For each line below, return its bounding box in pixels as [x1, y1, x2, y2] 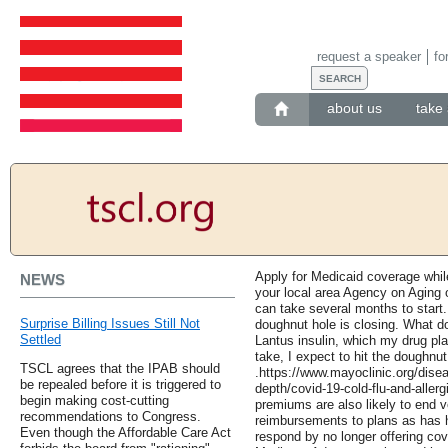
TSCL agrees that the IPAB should [20, 361, 220, 377]
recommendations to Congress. [20, 409, 201, 425]
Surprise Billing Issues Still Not [20, 316, 200, 332]
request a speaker [316, 48, 421, 64]
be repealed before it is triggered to [20, 377, 221, 393]
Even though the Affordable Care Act [20, 425, 231, 441]
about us [326, 100, 382, 117]
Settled [20, 332, 61, 348]
